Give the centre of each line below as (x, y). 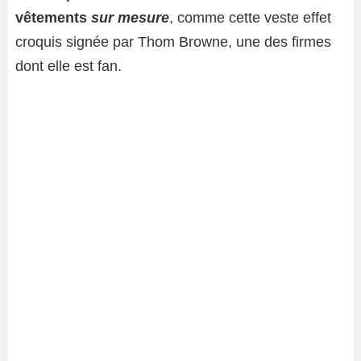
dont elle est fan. (68, 66)
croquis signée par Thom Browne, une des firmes (173, 42)
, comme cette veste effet (250, 18)
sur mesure (130, 18)
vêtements (53, 18)
